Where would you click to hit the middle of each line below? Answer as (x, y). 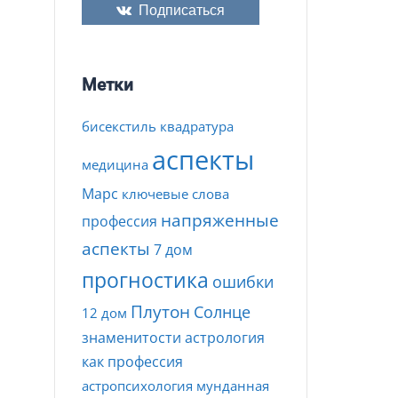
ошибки (243, 282)
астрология (225, 338)
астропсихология (137, 386)
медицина (115, 164)
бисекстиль (119, 126)
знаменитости (131, 338)
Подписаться (178, 10)
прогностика (145, 280)
